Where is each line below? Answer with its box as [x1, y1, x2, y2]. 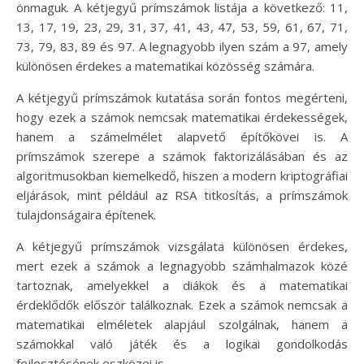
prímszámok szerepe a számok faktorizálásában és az [16, 148, 348, 165]
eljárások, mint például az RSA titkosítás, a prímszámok [16, 187, 348, 204]
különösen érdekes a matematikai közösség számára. [16, 58, 314, 75]
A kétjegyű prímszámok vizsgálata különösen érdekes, [16, 238, 348, 255]
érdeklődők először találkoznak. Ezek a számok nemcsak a [16, 297, 348, 314]
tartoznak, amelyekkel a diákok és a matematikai [16, 277, 348, 294]
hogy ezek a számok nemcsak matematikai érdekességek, [16, 109, 348, 126]
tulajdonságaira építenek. [16, 206, 156, 223]
